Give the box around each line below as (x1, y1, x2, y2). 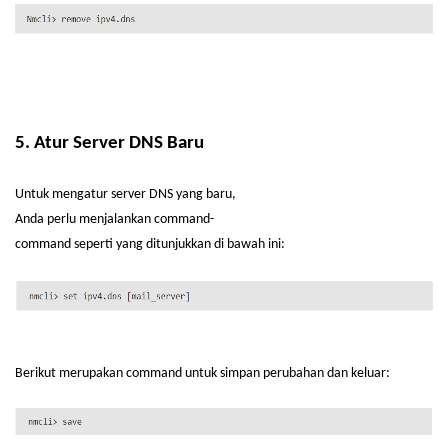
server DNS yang (108, 187, 206, 202)
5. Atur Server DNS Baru (15, 134, 204, 153)
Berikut (15, 366, 56, 381)
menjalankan (79, 212, 151, 227)
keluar (351, 366, 386, 381)
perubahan (263, 366, 324, 381)
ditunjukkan (146, 237, 211, 252)
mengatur (52, 187, 108, 202)
